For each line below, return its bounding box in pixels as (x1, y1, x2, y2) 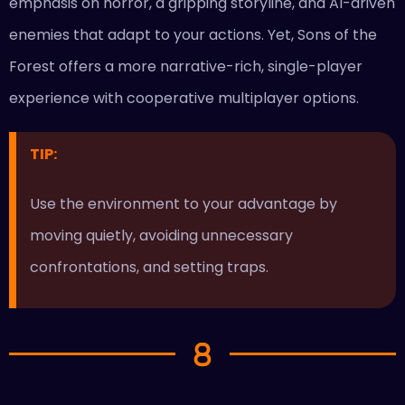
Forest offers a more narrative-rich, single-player (9, 55, 363, 77)
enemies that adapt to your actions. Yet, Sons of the (9, 24, 377, 45)
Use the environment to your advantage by (29, 193, 337, 215)
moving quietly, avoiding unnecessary (29, 225, 293, 247)
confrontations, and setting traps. (29, 257, 272, 278)
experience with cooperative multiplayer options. (9, 87, 359, 108)
